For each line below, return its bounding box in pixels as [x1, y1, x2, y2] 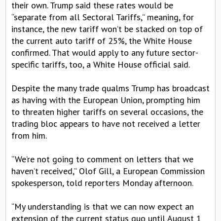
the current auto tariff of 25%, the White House [11, 35, 192, 46]
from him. [11, 129, 47, 141]
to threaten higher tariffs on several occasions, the [11, 106, 203, 117]
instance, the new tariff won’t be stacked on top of [11, 23, 203, 35]
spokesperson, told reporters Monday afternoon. [11, 177, 193, 188]
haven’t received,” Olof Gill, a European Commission [11, 165, 205, 177]
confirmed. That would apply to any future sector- [11, 46, 198, 58]
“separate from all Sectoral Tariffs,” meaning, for [11, 11, 194, 23]
